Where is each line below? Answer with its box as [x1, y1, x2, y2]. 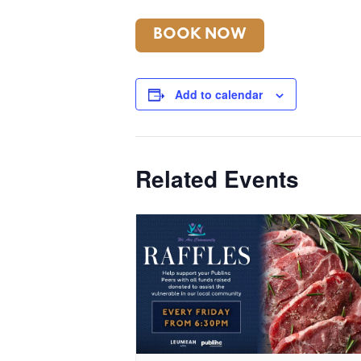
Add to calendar [175, 86, 263, 102]
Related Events [135, 162, 299, 195]
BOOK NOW [153, 28, 247, 42]
